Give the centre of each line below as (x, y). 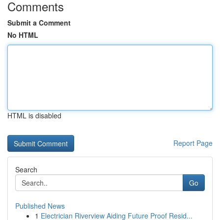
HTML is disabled (34, 115)
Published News (40, 206)
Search (26, 169)
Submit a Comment (39, 23)
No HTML (23, 35)
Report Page (193, 143)
